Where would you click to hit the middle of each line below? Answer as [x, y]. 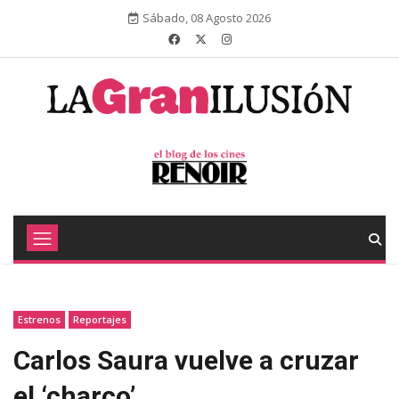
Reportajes [100, 319]
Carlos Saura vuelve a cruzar [186, 360]
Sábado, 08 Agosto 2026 [207, 18]
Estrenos [39, 319]
